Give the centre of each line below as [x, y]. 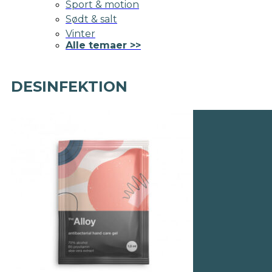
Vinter [80, 33]
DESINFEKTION [69, 86]
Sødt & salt [91, 19]
